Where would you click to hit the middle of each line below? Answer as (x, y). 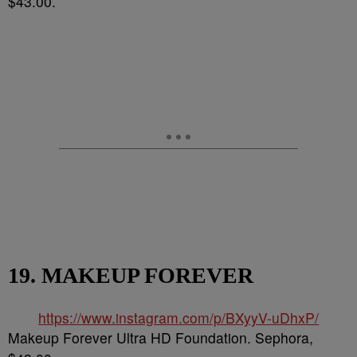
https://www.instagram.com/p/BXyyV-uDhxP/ (178, 318)
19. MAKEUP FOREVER (131, 275)
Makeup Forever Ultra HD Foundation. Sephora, (161, 337)
